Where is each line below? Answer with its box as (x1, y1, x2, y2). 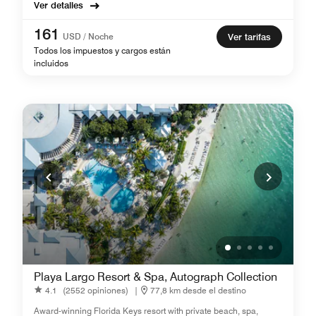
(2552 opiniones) (63, 284, 128, 296)
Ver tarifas (228, 31, 271, 42)
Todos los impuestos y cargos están (34, 45, 171, 56)
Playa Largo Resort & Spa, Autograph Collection (34, 270, 277, 284)
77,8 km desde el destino (150, 284, 246, 296)
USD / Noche (63, 31, 114, 42)
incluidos (34, 58, 68, 68)
